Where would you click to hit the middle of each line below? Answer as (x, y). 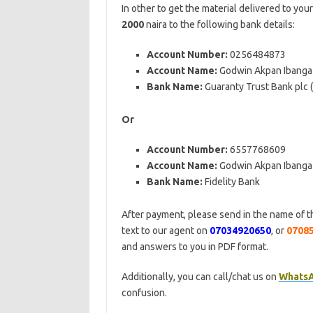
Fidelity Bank (232, 182)
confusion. (144, 293)
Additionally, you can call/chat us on (200, 277)
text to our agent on (165, 231)
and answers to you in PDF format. (195, 247)
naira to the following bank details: (219, 24)
